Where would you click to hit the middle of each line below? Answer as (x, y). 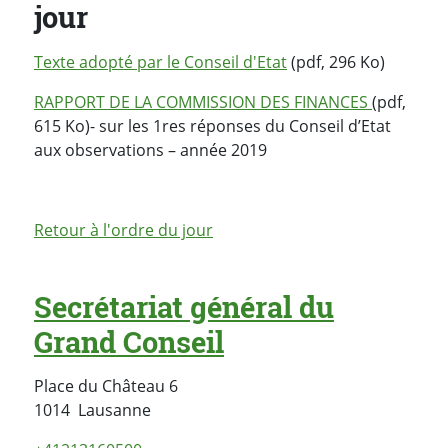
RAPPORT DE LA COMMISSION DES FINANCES (203, 101)
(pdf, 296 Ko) (336, 61)
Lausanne (114, 409)
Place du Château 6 (106, 385)
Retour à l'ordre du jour (123, 229)
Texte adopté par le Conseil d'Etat (160, 61)
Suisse (174, 408)
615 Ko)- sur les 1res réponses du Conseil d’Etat (212, 125)
